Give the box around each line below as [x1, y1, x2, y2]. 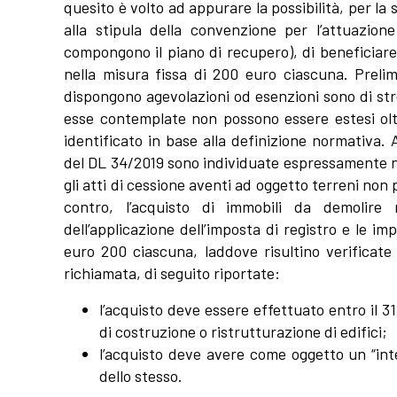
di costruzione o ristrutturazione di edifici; [99, 322, 387, 342]
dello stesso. [99, 366, 183, 386]
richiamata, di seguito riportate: [64, 263, 280, 284]
